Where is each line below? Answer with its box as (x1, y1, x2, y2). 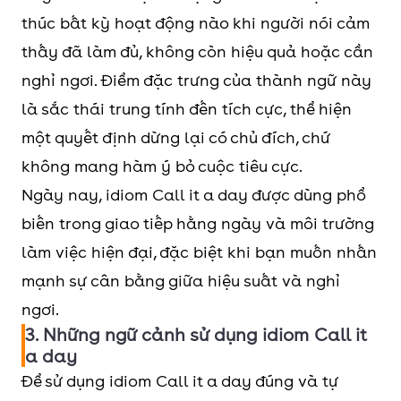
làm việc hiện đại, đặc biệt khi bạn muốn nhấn (21, 242, 377, 261)
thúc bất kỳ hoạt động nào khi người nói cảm (21, 13, 370, 32)
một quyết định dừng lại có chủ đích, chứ (21, 127, 330, 147)
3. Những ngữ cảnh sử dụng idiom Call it (25, 323, 367, 346)
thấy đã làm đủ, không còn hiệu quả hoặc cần (21, 41, 373, 61)
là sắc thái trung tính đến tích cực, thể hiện (21, 98, 352, 118)
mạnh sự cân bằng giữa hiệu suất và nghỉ (21, 270, 340, 290)
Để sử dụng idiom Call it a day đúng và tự (21, 371, 338, 390)
